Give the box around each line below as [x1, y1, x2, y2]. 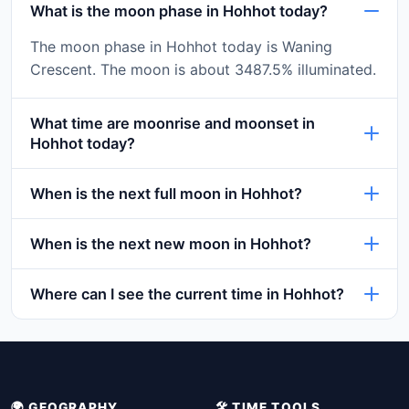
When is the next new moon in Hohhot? [30, 234, 311, 253]
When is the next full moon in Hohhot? [30, 184, 302, 203]
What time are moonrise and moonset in [30, 113, 315, 132]
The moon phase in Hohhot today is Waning [30, 37, 332, 56]
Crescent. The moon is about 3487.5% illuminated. [30, 59, 376, 79]
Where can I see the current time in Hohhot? [30, 284, 344, 303]
